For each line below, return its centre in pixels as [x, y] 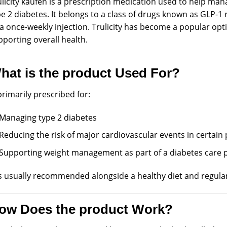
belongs [73, 14]
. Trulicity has [113, 27]
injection [71, 27]
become [155, 27]
